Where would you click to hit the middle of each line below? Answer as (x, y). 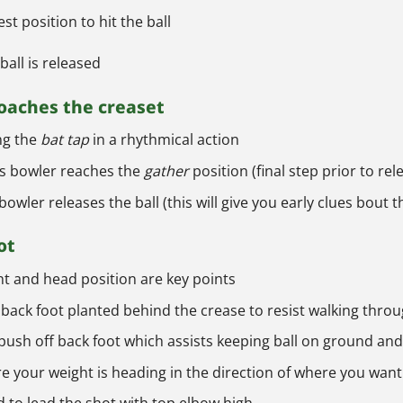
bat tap (64, 140)
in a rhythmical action (164, 140)
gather (166, 170)
